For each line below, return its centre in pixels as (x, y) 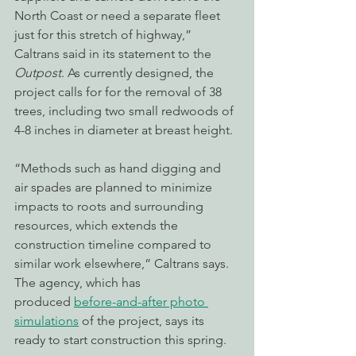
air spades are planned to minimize (115, 187)
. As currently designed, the (139, 73)
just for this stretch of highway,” (104, 35)
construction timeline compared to (114, 244)
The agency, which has (79, 282)
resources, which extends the (98, 225)
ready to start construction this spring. (120, 340)
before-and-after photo (141, 302)
